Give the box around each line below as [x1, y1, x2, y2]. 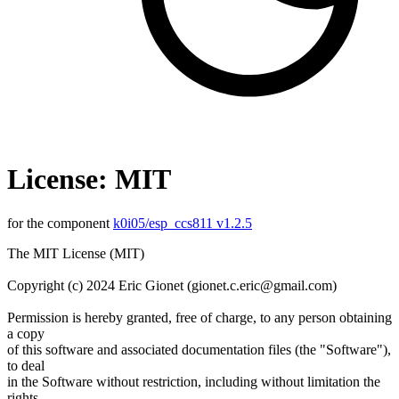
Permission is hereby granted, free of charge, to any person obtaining [7, 309, 392, 325]
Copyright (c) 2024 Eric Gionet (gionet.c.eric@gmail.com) [7, 277, 337, 293]
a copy [7, 325, 45, 341]
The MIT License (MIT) [7, 245, 144, 261]
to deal [7, 357, 45, 373]
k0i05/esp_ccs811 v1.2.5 [113, 215, 252, 231]
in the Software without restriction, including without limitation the [7, 373, 380, 389]
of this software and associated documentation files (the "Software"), [7, 341, 391, 357]
